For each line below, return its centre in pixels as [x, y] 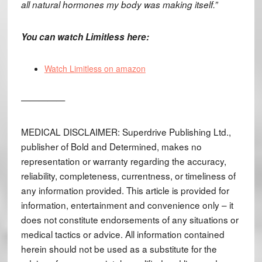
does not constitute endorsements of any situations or [130, 219]
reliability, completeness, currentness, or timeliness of [128, 175]
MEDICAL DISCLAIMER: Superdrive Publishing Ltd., [126, 131]
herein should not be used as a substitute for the [119, 248]
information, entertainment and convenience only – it [127, 204]
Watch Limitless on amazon [95, 68]
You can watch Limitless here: [85, 37]
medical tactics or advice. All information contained [123, 234]
